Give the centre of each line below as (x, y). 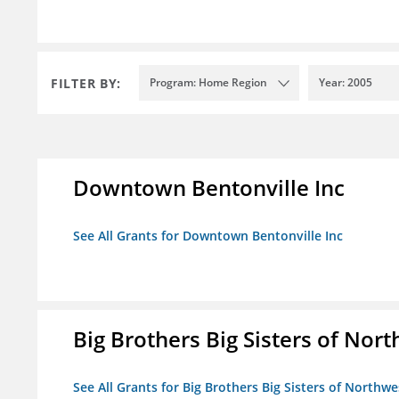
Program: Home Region (208, 83)
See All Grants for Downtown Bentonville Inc (208, 236)
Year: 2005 (346, 83)
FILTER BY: (86, 83)
